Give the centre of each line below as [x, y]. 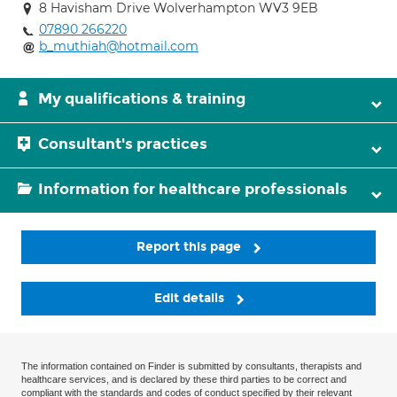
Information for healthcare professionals [193, 189]
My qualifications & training [142, 99]
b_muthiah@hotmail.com [119, 46]
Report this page [191, 247]
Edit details [191, 299]
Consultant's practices [123, 144]
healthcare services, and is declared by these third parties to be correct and [184, 380]
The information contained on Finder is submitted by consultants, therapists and [191, 366]
